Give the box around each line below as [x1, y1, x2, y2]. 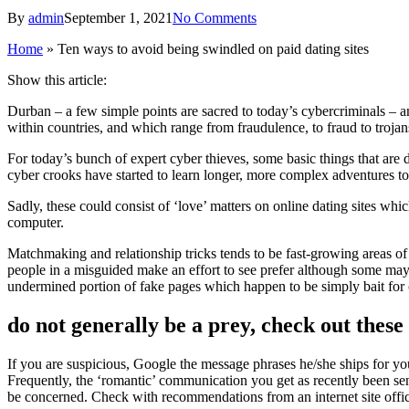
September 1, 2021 [64, 9, 173, 26]
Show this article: [7, 71, 107, 88]
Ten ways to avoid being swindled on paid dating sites [58, 40, 369, 57]
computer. [7, 214, 64, 230]
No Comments [173, 9, 257, 26]
